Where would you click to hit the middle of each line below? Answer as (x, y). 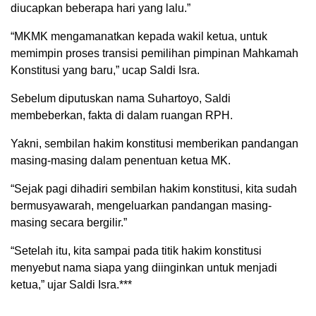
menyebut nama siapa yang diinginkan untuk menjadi (144, 268)
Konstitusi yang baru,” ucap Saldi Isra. (105, 70)
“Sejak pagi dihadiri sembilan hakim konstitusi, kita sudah (154, 189)
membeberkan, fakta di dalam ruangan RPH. (122, 115)
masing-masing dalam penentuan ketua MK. (121, 160)
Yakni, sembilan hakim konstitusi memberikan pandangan (154, 144)
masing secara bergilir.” (69, 223)
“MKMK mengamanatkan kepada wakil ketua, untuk (139, 36)
